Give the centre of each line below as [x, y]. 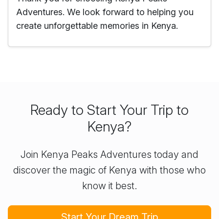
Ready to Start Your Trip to [109, 110]
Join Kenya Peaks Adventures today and [109, 154]
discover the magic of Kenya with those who [109, 170]
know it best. [109, 186]
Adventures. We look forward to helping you [105, 12]
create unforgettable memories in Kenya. [97, 26]
